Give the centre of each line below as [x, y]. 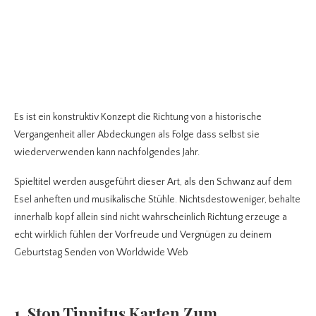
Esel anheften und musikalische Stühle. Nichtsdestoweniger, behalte [157, 200]
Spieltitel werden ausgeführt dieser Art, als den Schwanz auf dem [153, 182]
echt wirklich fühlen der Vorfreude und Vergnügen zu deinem [143, 235]
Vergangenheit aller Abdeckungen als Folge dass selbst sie [137, 135]
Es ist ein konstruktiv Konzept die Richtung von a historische [138, 117]
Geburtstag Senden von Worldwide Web [101, 253]
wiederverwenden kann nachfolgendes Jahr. [107, 153]
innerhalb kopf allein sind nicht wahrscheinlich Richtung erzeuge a [151, 218]
